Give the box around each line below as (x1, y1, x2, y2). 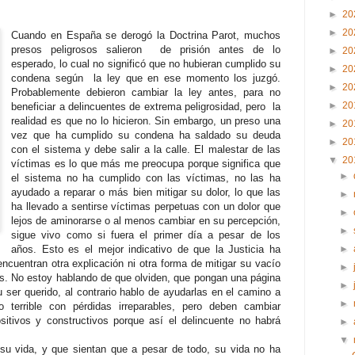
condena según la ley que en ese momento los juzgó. (11, 72, 281, 85)
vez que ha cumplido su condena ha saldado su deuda (11, 129, 281, 142)
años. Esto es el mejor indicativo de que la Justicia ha (11, 243, 281, 256)
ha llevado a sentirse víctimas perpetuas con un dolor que (11, 200, 281, 213)
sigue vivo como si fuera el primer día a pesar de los (11, 229, 281, 242)
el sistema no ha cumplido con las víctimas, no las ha (11, 172, 281, 185)
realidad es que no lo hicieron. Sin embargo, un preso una (11, 115, 281, 128)
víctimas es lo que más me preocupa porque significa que (11, 158, 281, 170)
